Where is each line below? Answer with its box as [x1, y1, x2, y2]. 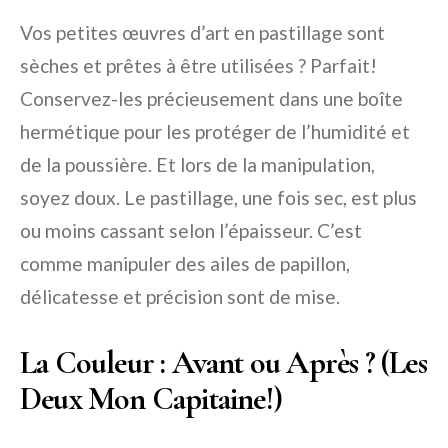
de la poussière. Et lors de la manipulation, [20, 152, 375, 176]
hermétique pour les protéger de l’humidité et [20, 119, 410, 143]
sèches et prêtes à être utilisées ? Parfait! [20, 53, 377, 77]
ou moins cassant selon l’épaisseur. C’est [20, 218, 362, 242]
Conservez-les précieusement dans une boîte [20, 86, 403, 110]
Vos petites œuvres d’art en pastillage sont [20, 20, 385, 44]
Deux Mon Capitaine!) [20, 378, 282, 418]
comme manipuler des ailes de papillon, [20, 251, 350, 275]
